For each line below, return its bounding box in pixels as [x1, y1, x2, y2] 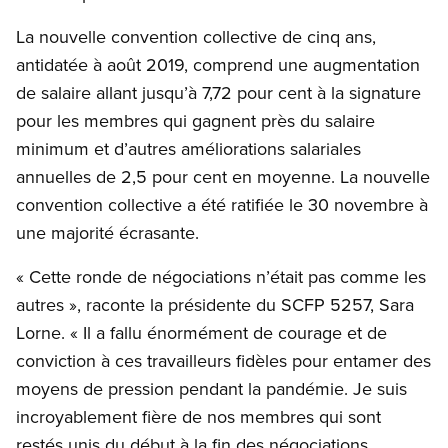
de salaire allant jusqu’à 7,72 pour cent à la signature [16, 80, 421, 106]
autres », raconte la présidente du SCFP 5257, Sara [16, 292, 414, 318]
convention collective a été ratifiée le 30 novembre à [16, 192, 428, 218]
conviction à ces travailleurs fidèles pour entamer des [16, 348, 431, 374]
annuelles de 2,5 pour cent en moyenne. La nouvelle [16, 164, 430, 190]
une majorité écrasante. [16, 220, 199, 246]
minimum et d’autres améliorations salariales [16, 136, 361, 162]
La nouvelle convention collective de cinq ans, [16, 24, 376, 50]
